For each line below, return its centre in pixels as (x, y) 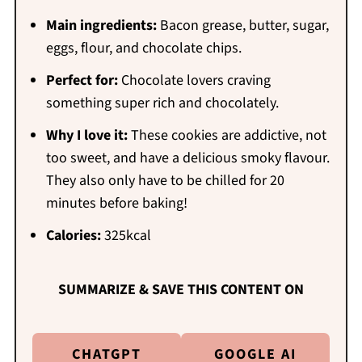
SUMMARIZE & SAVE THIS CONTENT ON (181, 290)
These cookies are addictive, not (227, 136)
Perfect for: (82, 81)
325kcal (126, 236)
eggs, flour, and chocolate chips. (143, 48)
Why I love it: (86, 136)
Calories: (73, 236)
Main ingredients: (101, 26)
